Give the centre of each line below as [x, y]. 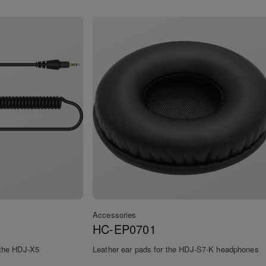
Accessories [115, 215]
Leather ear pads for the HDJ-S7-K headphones [176, 249]
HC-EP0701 [124, 229]
